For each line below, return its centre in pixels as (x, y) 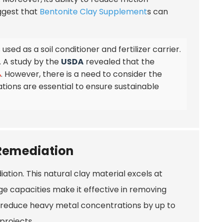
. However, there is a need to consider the (82, 74)
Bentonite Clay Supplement (93, 11)
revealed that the (119, 61)
